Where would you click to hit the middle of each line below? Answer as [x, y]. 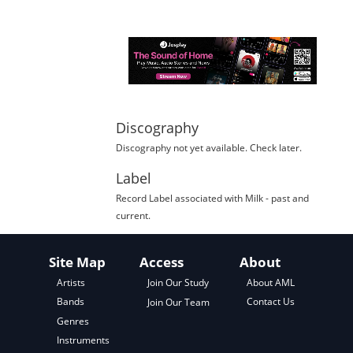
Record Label [144, 198]
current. [133, 215]
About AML [271, 283]
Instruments [83, 340]
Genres [72, 321]
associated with [208, 198]
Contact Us [271, 302]
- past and [286, 198]
